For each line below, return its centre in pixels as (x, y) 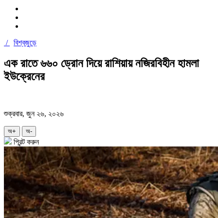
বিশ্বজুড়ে (25, 42)
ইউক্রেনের (24, 76)
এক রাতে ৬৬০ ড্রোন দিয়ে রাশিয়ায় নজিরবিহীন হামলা (101, 63)
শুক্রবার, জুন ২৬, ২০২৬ (34, 113)
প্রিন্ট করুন (25, 142)
